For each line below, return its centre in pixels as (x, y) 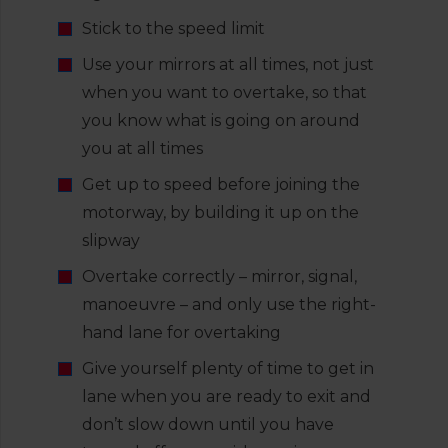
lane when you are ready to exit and (226, 396)
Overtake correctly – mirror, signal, (219, 276)
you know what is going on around (221, 120)
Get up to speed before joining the (221, 184)
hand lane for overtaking (181, 332)
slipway (111, 240)
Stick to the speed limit (173, 28)
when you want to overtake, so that (224, 92)
